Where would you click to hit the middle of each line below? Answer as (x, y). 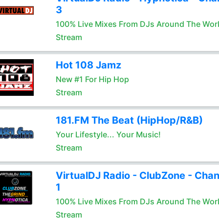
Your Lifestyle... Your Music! (108, 134)
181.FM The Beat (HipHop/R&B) (129, 120)
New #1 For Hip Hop (92, 79)
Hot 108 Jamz (88, 65)
